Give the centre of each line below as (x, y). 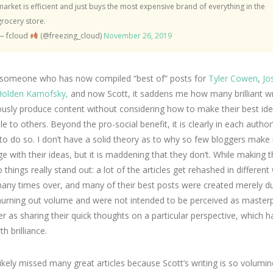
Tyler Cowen (233, 78)
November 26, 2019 (137, 36)
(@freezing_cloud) (71, 36)
